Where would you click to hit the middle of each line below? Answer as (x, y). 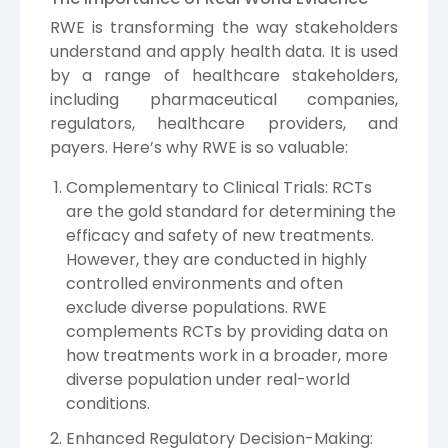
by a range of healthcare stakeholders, (224, 75)
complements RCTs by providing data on (227, 331)
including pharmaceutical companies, (224, 99)
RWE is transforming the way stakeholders (224, 27)
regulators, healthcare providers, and (224, 123)
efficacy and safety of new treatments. (220, 235)
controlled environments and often (204, 283)
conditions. (108, 403)
